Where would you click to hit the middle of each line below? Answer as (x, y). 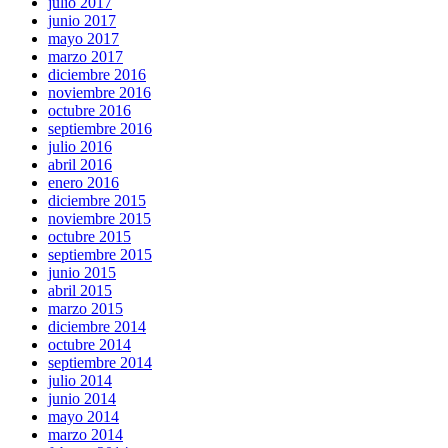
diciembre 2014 (97, 327)
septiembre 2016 (100, 129)
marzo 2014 (85, 435)
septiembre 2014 (100, 363)
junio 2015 (82, 273)
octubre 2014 (89, 345)
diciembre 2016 (97, 75)
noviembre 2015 (99, 219)
